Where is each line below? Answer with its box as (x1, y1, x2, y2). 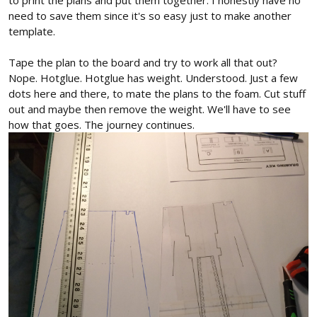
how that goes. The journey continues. (8, 117, 195, 132)
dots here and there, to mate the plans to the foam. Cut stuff (8, 86, 306, 100)
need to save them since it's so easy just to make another (8, 8, 292, 23)
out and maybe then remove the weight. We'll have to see (8, 101, 291, 116)
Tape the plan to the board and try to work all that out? (8, 54, 277, 69)
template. (8, 23, 55, 38)
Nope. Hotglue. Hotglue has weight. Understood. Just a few (8, 70, 298, 85)
